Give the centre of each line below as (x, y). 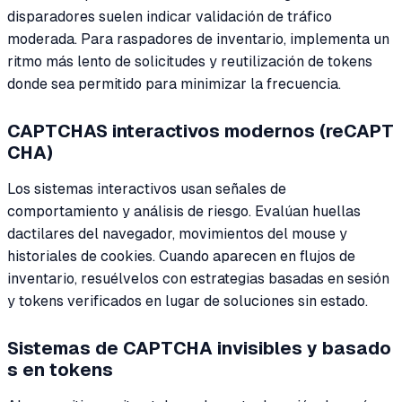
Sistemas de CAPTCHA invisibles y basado (199, 349)
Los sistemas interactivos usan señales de (147, 189)
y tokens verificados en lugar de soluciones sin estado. (188, 301)
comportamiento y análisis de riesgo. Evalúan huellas (184, 212)
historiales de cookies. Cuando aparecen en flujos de (181, 257)
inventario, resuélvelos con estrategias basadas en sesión (198, 279)
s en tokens (60, 370)
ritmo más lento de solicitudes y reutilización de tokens (190, 62)
